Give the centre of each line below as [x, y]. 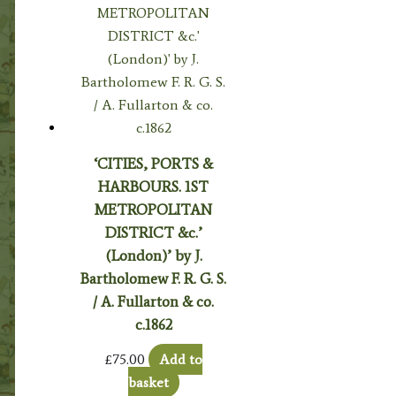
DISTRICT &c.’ [153, 232]
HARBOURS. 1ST [154, 186]
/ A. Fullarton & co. [154, 301]
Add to [180, 360]
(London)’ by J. [153, 255]
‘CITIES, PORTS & [154, 163]
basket [148, 383]
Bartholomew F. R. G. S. [154, 278]
